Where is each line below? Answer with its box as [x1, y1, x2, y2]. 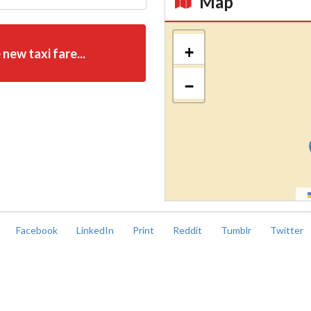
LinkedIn [76, 224, 116, 237]
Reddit [173, 224, 204, 237]
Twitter [270, 224, 305, 237]
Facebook [16, 224, 60, 237]
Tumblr [221, 224, 253, 237]
